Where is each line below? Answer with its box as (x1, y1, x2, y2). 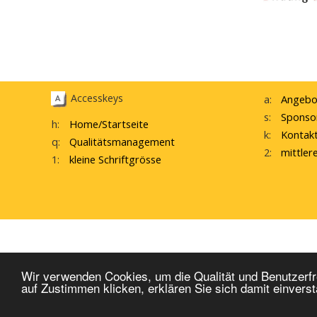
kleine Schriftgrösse (69, 151, 161, 166)
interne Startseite (197, 258, 276, 272)
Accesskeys (71, 91, 123, 105)
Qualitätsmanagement (69, 134, 175, 149)
